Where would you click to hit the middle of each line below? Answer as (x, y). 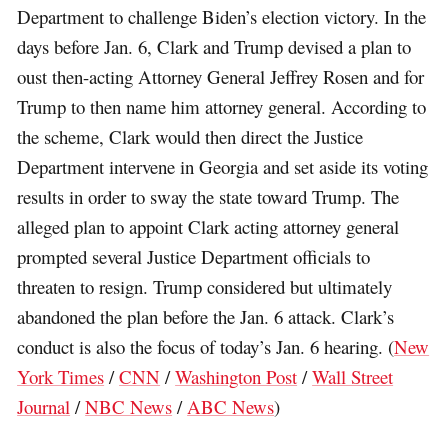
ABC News (231, 406)
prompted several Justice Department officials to (194, 256)
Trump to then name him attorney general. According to (222, 106)
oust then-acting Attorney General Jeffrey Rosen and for (221, 76)
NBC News (129, 406)
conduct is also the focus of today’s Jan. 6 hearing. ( (206, 346)
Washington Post (236, 376)
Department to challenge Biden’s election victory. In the (222, 16)
